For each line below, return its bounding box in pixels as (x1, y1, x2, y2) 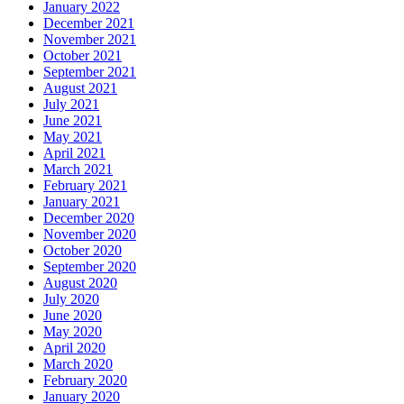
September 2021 (43, 63, 136, 79)
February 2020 (43, 372, 127, 388)
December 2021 (43, 14, 134, 31)
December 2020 (43, 209, 134, 225)
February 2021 (43, 177, 127, 193)
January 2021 (43, 193, 120, 209)
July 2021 (43, 96, 99, 112)
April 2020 (43, 339, 106, 355)
